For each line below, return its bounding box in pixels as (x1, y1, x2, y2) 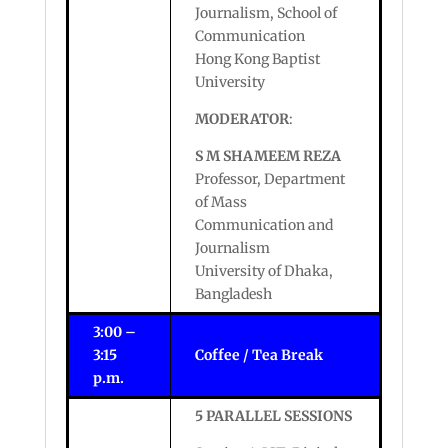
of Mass (194, 193, 247, 211)
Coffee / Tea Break (194, 346, 323, 364)
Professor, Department (194, 170, 345, 188)
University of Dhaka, (194, 262, 333, 280)
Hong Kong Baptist (194, 50, 320, 68)
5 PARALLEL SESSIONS (194, 407, 352, 425)
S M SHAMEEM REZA (194, 147, 341, 165)
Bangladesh (194, 285, 272, 303)
